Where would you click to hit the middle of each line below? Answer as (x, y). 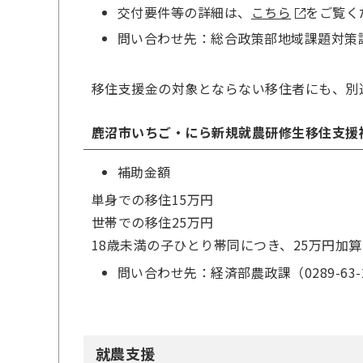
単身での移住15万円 (153, 200)
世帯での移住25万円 (153, 222)
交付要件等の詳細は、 (184, 13)
